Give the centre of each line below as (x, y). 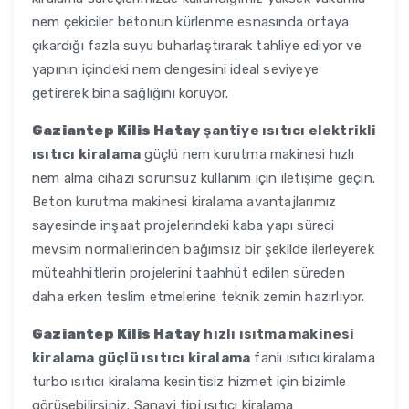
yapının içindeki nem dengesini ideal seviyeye (175, 70)
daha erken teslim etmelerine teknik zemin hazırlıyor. (199, 297)
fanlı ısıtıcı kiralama (313, 358)
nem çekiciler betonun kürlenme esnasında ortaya (191, 22)
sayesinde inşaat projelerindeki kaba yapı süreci (184, 226)
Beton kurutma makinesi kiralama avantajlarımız (184, 202)
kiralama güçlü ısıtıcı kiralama (142, 358)
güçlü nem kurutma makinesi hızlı (247, 155)
